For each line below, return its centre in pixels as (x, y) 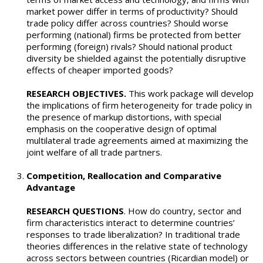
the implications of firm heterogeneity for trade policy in (139, 105)
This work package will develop (190, 94)
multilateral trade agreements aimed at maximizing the (137, 141)
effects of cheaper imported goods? (100, 70)
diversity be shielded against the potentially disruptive (136, 58)
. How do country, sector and (183, 211)
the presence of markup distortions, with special (124, 117)
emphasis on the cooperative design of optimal (122, 129)
